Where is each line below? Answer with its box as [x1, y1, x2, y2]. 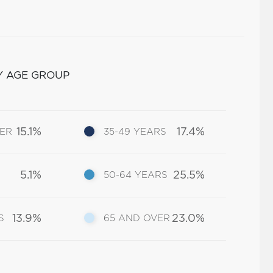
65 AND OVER [104, 214, 171, 223]
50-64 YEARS [104, 171, 168, 180]
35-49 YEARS [104, 127, 167, 136]
